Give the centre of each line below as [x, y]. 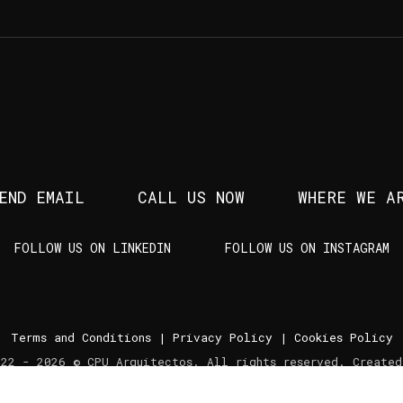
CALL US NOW [191, 198]
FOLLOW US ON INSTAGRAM [307, 248]
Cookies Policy [343, 337]
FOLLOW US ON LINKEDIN [92, 248]
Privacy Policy [222, 337]
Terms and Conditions [81, 337]
